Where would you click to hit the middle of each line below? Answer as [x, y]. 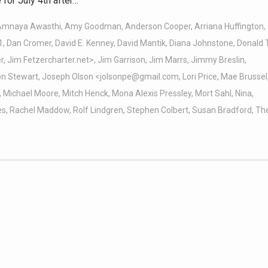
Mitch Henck [85, 94]
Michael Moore [31, 94]
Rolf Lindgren [98, 110]
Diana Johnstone [201, 43]
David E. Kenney [84, 43]
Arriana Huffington [229, 27]
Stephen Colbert [158, 110]
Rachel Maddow [39, 110]
